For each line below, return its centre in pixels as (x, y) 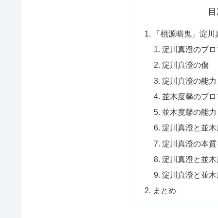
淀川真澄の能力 (190, 81)
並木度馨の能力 (190, 112)
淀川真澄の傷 (186, 65)
